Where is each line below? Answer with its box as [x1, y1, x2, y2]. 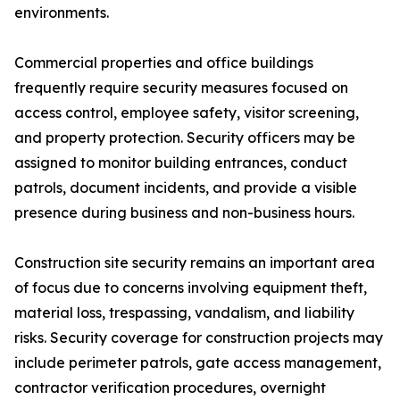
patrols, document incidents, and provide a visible [14, 179, 357, 196]
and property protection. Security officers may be [14, 129, 355, 146]
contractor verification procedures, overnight [14, 379, 326, 396]
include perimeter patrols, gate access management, [14, 354, 381, 371]
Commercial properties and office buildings [14, 54, 313, 71]
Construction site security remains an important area [14, 254, 375, 271]
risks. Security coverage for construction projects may [14, 329, 383, 346]
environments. [14, 4, 109, 21]
